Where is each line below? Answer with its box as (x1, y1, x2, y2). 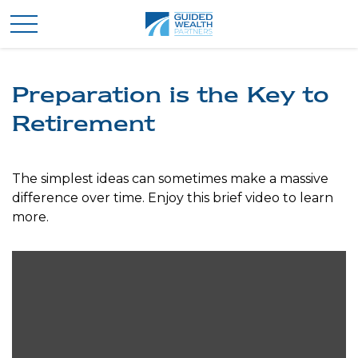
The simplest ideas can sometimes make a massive (12, 171, 328, 186)
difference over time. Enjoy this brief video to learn (12, 190, 333, 205)
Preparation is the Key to (12, 80, 329, 109)
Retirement (12, 109, 155, 137)
